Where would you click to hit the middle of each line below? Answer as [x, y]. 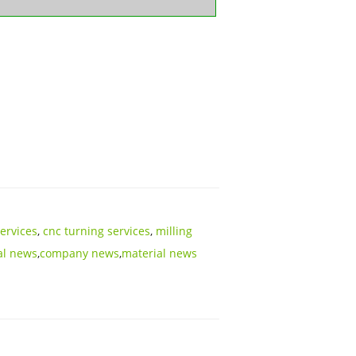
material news [159, 253]
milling [174, 230]
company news [79, 253]
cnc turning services [97, 230]
